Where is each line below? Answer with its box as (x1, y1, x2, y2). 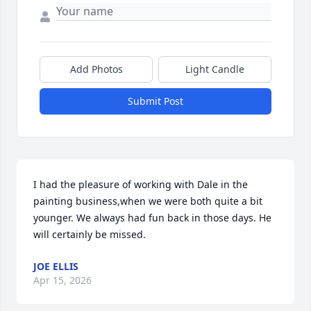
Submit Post (128, 94, 183, 108)
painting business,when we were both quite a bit (33, 194, 262, 208)
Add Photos (69, 62, 123, 76)
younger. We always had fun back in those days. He (33, 211, 271, 225)
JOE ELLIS (33, 260, 78, 274)
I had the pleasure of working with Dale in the (33, 178, 248, 192)
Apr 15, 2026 (33, 274, 92, 287)
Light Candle (185, 62, 244, 76)
